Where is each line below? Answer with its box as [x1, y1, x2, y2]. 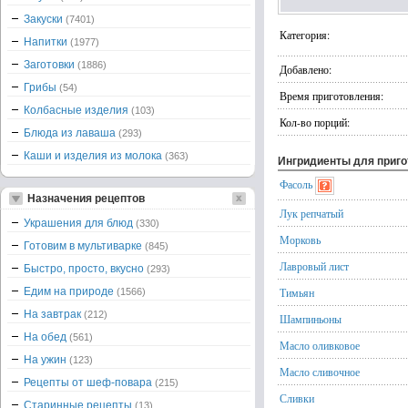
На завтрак [24, 308, 84, 321]
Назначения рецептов [27, 192, 145, 205]
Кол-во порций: [280, 115, 350, 129]
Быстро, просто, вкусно [24, 262, 147, 275]
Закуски [24, 13, 66, 25]
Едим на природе [24, 285, 117, 298]
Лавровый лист [280, 259, 349, 273]
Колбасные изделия [24, 104, 131, 117]
